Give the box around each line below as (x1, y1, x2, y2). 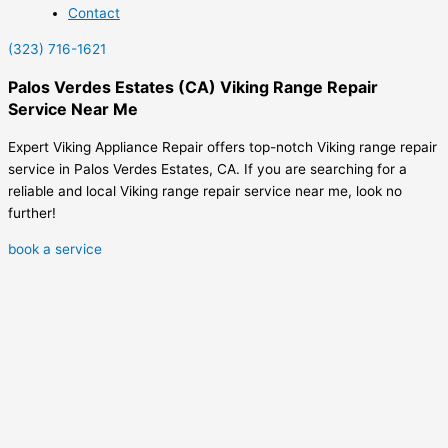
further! (8, 205, 56, 222)
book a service (8, 240, 102, 257)
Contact (68, 5, 120, 22)
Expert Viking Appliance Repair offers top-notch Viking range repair (8, 139, 437, 156)
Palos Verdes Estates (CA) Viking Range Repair (8, 77, 378, 98)
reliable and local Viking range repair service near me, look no (8, 183, 402, 200)
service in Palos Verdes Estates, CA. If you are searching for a (8, 161, 407, 178)
